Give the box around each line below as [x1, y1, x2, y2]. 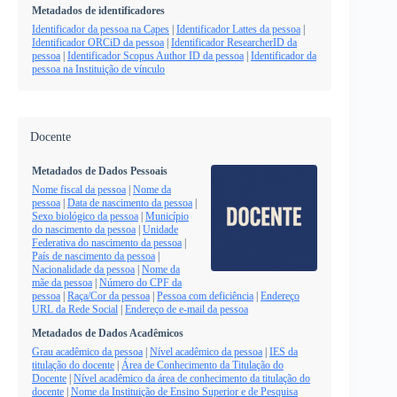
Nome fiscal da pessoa [32, 183, 126, 196]
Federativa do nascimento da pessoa [32, 236, 182, 249]
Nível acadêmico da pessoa [150, 345, 262, 358]
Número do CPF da [99, 276, 182, 289]
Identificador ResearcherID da [171, 36, 297, 50]
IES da [269, 345, 298, 358]
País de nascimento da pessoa [32, 249, 155, 262]
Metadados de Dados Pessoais [32, 164, 167, 177]
